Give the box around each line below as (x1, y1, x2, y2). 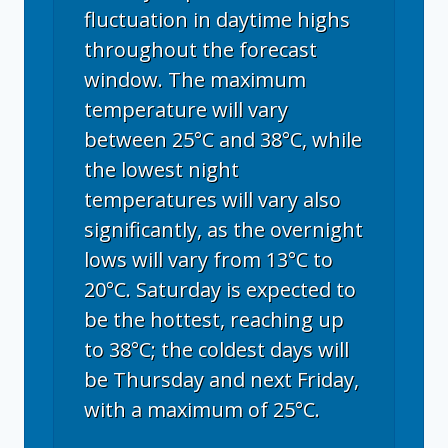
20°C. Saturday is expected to (84, 276, 356, 303)
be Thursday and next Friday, (84, 366, 359, 393)
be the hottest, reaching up (84, 306, 344, 333)
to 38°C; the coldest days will (84, 336, 349, 363)
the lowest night (84, 156, 239, 183)
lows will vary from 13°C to (84, 246, 333, 273)
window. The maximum (84, 66, 306, 93)
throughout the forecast (84, 36, 317, 63)
